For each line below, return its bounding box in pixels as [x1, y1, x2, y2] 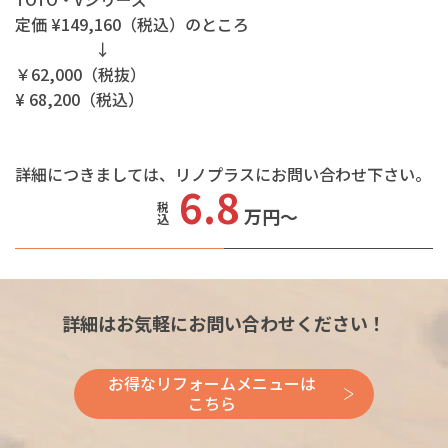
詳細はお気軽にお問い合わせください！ [62, 310, 386, 337]
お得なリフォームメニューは [107, 371, 316, 396]
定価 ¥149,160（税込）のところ [15, 12, 249, 37]
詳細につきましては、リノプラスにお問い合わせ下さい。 [15, 162, 431, 187]
